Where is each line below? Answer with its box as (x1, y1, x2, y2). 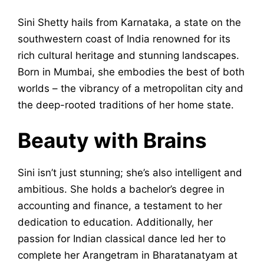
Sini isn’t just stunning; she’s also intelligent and (18, 167, 242, 179)
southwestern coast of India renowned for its (18, 32, 230, 45)
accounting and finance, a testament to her (18, 200, 222, 212)
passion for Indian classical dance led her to (18, 233, 226, 245)
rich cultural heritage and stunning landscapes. (18, 49, 239, 61)
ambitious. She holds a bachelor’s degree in (18, 183, 225, 196)
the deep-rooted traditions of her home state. (18, 98, 234, 111)
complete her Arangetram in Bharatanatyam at (18, 249, 237, 262)
